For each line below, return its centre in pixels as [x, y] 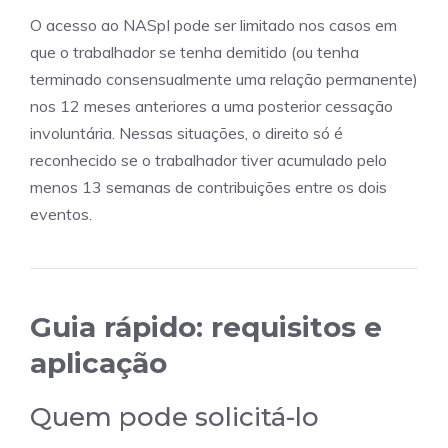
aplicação [98, 362]
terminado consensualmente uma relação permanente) [224, 78]
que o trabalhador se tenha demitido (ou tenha [194, 51]
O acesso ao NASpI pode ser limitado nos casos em [213, 24]
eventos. [61, 213]
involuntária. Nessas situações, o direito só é [186, 132]
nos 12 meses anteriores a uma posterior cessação [211, 105]
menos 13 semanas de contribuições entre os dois [208, 186]
